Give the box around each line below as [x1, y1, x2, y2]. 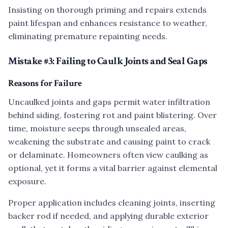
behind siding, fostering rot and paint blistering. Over [8, 110, 217, 120]
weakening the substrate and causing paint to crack [8, 136, 210, 147]
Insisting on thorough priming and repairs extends [8, 5, 207, 15]
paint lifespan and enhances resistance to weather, [8, 18, 207, 28]
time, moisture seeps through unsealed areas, [8, 123, 186, 133]
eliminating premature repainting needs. [8, 31, 167, 41]
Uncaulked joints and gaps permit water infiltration [8, 97, 210, 107]
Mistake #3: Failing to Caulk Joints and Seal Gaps [8, 54, 208, 68]
